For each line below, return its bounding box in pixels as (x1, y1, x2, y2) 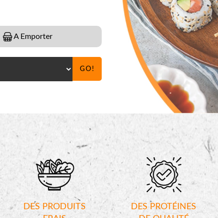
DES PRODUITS (23, 202, 86, 211)
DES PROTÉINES (131, 202, 196, 211)
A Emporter (12, 32, 53, 40)
